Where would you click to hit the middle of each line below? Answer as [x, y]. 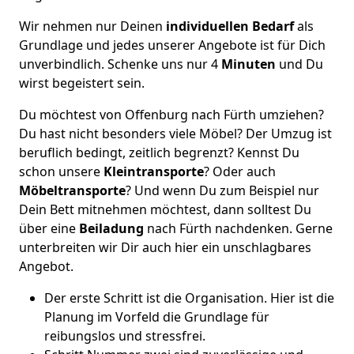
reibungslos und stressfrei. [125, 336]
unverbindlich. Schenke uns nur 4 [120, 64]
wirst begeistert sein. [82, 83]
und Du [299, 64]
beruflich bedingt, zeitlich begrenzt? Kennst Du [159, 153]
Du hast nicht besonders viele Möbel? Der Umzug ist [175, 134]
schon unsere [61, 171]
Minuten [249, 64]
